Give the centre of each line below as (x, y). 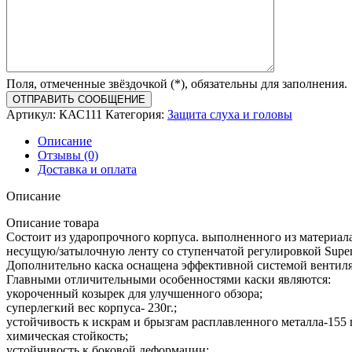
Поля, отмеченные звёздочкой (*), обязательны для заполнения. (177, 84)
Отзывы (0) (68, 156)
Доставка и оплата (87, 170)
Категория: (135, 115)
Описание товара (53, 223)
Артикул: (33, 115)
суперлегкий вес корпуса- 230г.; (92, 308)
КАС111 (82, 115)
